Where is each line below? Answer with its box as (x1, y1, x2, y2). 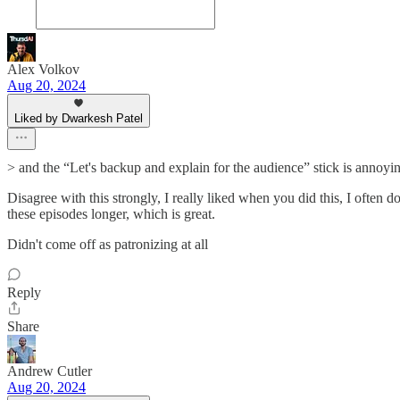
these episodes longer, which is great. (7, 206, 215, 221)
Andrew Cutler (7, 363, 92, 379)
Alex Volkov (7, 62, 79, 77)
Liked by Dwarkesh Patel (14, 112, 143, 125)
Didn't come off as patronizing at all (7, 237, 208, 252)
